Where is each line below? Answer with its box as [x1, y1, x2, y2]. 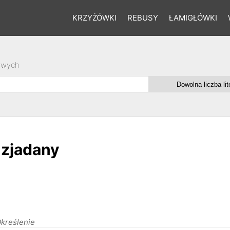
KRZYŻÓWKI [72, 13, 117, 23]
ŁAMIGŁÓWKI [168, 13, 217, 23]
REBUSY [127, 13, 158, 23]
